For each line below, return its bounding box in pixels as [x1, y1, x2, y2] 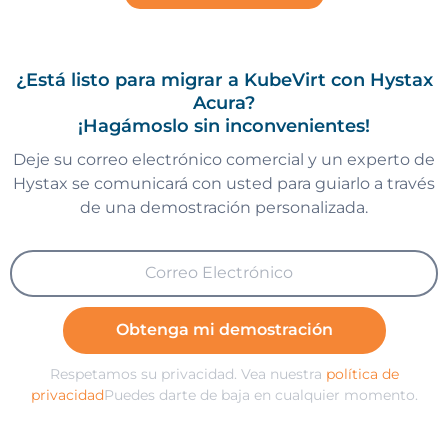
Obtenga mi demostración [115, 320, 333, 340]
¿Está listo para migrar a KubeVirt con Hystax [15, 68, 433, 91]
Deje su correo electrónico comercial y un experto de [13, 149, 435, 169]
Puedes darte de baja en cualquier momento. [103, 385, 418, 404]
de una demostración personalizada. [80, 197, 368, 217]
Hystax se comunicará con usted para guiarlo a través [13, 173, 435, 193]
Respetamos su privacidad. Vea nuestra [49, 364, 326, 383]
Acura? [193, 91, 255, 114]
